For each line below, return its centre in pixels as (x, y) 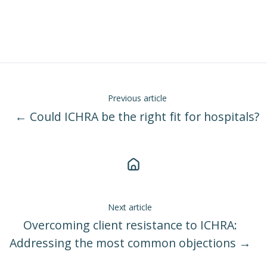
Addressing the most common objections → (130, 243)
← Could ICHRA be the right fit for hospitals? (137, 116)
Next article (130, 207)
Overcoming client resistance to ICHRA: (130, 225)
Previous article (137, 98)
